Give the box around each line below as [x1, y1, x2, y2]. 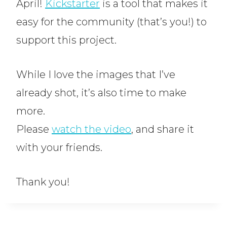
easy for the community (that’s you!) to [16, 16, 207, 28]
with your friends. [16, 141, 102, 154]
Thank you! [16, 176, 70, 188]
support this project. [16, 34, 117, 47]
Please [16, 123, 52, 136]
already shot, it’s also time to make [16, 87, 186, 99]
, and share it [131, 123, 194, 136]
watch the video [52, 123, 131, 136]
